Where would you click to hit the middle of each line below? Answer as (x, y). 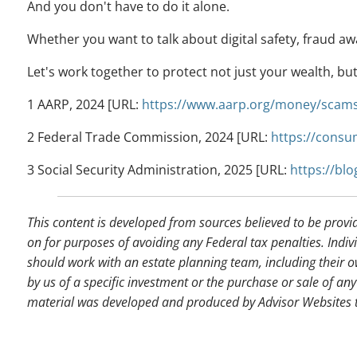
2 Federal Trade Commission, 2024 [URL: (149, 137)
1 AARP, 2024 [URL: (85, 105)
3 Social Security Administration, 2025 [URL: (159, 170)
